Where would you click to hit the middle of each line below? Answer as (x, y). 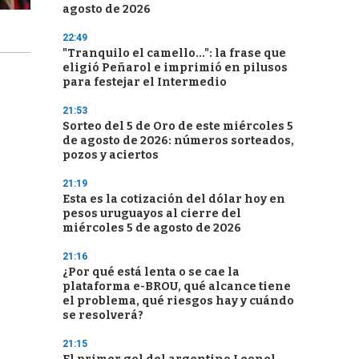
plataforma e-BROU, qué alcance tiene (177, 286)
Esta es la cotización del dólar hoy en (174, 199)
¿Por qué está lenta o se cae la (151, 272)
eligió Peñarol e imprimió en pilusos (175, 68)
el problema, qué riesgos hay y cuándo (178, 301)
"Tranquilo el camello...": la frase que (174, 53)
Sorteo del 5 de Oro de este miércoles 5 (178, 126)
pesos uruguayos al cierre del (152, 214)
